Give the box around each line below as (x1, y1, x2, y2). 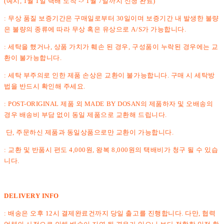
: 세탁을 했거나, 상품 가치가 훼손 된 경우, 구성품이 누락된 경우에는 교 (4, 42, 218, 50)
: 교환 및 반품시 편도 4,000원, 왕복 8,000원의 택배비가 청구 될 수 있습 (4, 145, 218, 153)
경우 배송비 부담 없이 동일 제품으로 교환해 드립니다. (4, 110, 167, 118)
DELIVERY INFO (4, 191, 59, 199)
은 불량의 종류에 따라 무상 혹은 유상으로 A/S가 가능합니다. (4, 25, 186, 33)
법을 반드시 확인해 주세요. (4, 82, 85, 90)
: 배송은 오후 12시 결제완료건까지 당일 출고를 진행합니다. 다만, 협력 (4, 209, 216, 217)
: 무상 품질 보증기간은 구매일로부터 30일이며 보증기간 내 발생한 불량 (4, 14, 219, 22)
